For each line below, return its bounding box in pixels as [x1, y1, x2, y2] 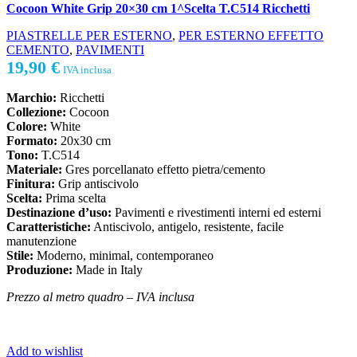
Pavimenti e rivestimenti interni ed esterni [112, 206, 321, 220]
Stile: [6, 249, 33, 263]
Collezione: [6, 105, 66, 120]
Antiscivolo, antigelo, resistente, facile [91, 220, 284, 234]
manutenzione [6, 234, 76, 249]
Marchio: [6, 91, 57, 105]
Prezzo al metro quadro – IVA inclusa [6, 290, 194, 304]
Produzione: [6, 263, 73, 277]
